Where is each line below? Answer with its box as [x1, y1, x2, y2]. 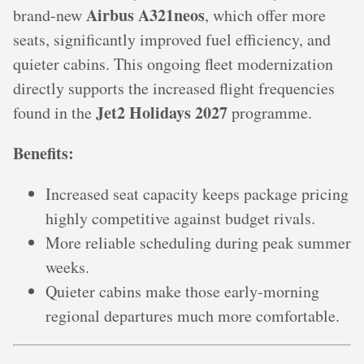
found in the [13, 101, 96, 123]
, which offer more [205, 3, 326, 26]
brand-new [13, 3, 86, 26]
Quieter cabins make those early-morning [45, 279, 319, 302]
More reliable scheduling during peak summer [45, 231, 351, 253]
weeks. [45, 255, 89, 278]
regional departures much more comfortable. [45, 304, 340, 327]
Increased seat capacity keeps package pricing [45, 182, 349, 205]
